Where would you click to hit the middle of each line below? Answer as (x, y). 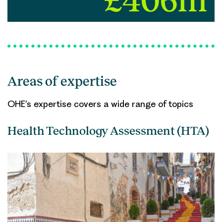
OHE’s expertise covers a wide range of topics (100, 104)
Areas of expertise (62, 82)
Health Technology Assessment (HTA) (108, 131)
